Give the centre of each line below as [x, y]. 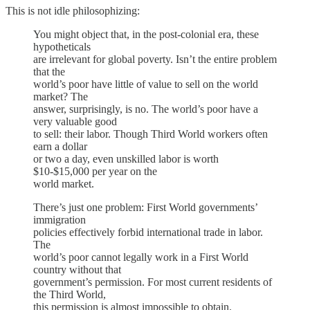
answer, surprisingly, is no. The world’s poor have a [146, 109]
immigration [60, 219]
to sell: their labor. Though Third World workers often [151, 134]
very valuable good [75, 121]
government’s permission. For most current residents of [153, 282]
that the [49, 71]
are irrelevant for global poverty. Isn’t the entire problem [155, 59]
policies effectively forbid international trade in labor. [149, 232]
